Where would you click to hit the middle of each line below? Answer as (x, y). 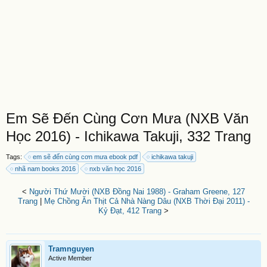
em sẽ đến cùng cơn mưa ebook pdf (85, 157)
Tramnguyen (71, 249)
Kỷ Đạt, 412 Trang (130, 211)
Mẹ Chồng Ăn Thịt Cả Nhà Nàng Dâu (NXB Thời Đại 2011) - (147, 201)
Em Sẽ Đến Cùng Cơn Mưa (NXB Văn (127, 118)
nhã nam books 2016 (45, 169)
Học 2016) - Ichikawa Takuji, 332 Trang (128, 136)
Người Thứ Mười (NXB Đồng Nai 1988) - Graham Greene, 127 (137, 192)
